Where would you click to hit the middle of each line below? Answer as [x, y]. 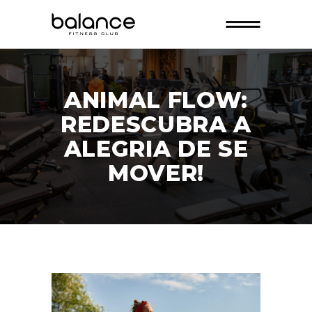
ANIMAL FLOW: [156, 100]
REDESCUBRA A [156, 124]
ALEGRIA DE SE [156, 148]
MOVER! [156, 173]
